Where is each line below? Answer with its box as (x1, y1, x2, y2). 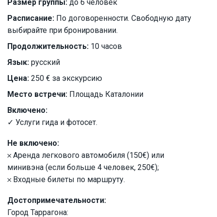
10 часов (89, 42, 122, 51)
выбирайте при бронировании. (7, 26, 118, 35)
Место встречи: (7, 90, 67, 99)
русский (29, 58, 60, 67)
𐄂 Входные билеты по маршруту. (7, 175, 125, 185)
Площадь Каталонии (67, 90, 143, 99)
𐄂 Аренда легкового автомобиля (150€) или (7, 151, 164, 160)
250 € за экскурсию (29, 74, 102, 83)
